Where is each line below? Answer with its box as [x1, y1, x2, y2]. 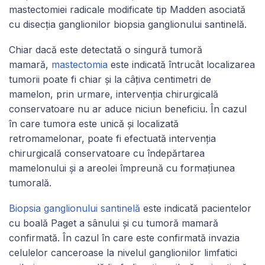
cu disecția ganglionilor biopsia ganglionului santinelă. [9, 18, 247, 30]
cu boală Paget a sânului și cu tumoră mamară [9, 216, 218, 229]
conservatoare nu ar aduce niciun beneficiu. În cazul [9, 102, 247, 115]
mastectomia [51, 58, 108, 70]
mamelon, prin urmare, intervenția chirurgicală [9, 88, 218, 100]
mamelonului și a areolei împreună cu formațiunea [9, 161, 235, 174]
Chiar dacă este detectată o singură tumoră [9, 43, 202, 56]
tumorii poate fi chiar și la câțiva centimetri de [9, 73, 211, 85]
